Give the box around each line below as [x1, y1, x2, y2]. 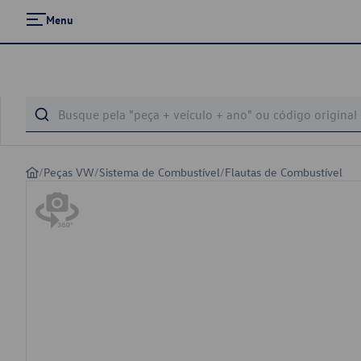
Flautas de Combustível [225, 164, 342, 180]
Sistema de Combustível [99, 164, 220, 180]
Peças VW [44, 164, 94, 180]
